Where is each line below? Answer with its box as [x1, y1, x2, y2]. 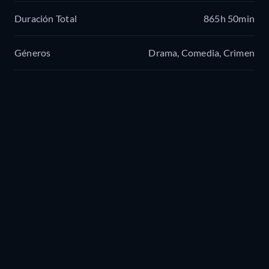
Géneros [14, 46, 51, 58]
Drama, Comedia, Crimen [148, 46, 255, 58]
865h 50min [203, 12, 255, 24]
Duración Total [14, 12, 77, 24]
